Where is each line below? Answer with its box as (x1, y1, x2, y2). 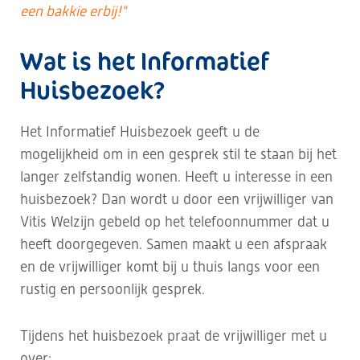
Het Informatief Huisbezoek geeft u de (20, 123, 260, 140)
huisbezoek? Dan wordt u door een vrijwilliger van (20, 190, 333, 207)
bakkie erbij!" (46, 2, 126, 19)
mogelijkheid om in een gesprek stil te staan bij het (20, 145, 337, 162)
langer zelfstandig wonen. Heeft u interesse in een (20, 168, 333, 185)
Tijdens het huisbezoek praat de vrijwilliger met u (20, 327, 327, 344)
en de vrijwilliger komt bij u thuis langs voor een (20, 258, 320, 275)
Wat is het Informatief (20, 44, 269, 77)
